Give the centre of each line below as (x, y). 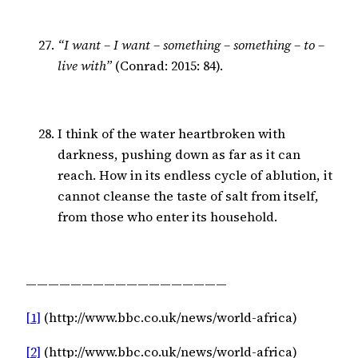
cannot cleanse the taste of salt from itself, (188, 195)
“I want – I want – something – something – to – (191, 45)
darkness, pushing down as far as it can (179, 154)
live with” (85, 66)
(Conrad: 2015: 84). (167, 66)
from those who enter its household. (167, 216)
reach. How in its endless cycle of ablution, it (195, 175)
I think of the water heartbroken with (171, 133)
